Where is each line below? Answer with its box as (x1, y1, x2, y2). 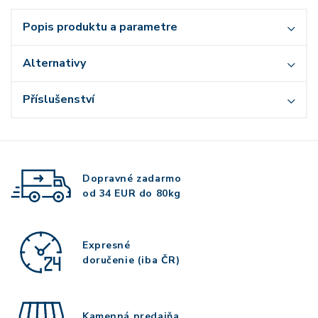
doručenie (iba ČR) (82, 253, 180, 267)
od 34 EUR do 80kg (82, 187, 181, 201)
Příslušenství (23, 92, 94, 107)
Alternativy (23, 55, 86, 71)
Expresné (82, 238, 131, 252)
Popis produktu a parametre (23, 19, 177, 35)
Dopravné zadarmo (82, 172, 182, 186)
